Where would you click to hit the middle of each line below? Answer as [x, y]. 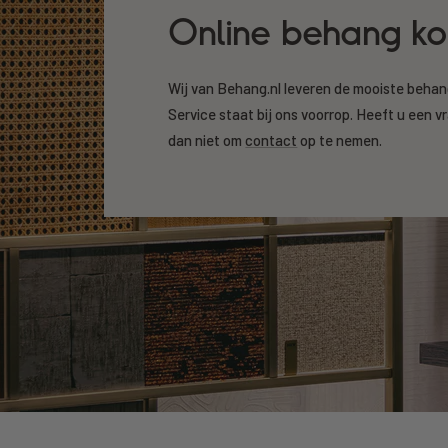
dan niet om [207, 139]
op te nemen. [340, 139]
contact [271, 139]
